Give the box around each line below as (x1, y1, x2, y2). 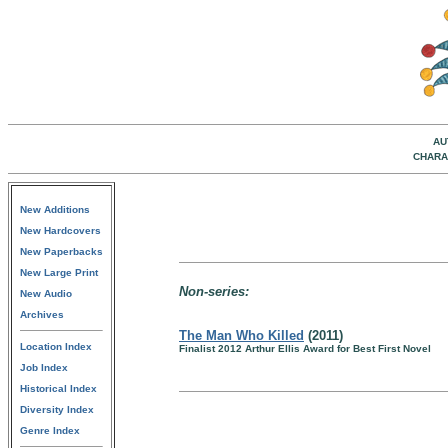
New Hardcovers (20, 225, 101, 236)
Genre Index (20, 425, 80, 436)
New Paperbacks (20, 246, 103, 257)
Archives (20, 309, 64, 320)
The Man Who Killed (179, 328, 304, 343)
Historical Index (20, 383, 97, 394)
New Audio (20, 288, 72, 299)
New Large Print (20, 267, 98, 278)
